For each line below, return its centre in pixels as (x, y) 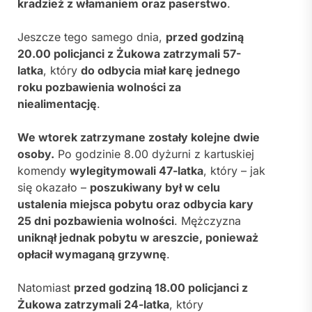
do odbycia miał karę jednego (161, 70)
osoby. (36, 154)
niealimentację (57, 103)
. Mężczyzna (208, 220)
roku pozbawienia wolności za (99, 87)
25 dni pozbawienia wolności (96, 220)
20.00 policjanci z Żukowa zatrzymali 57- (129, 53)
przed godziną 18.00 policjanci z (161, 287)
